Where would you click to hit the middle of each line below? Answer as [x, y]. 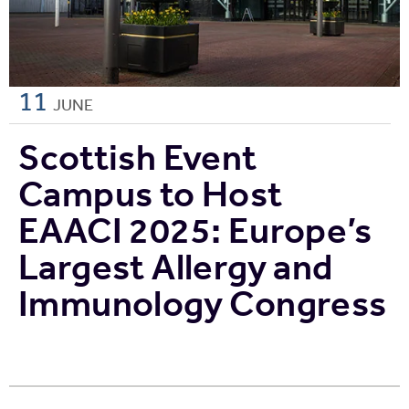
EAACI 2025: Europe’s [195, 230]
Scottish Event [138, 157]
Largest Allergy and [176, 266]
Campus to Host [151, 193]
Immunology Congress [203, 303]
